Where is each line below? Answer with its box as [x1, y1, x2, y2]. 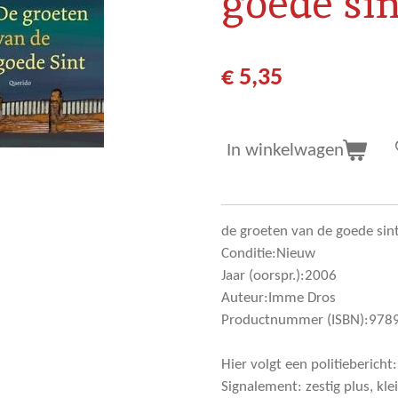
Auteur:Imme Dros [221, 291, 336, 306]
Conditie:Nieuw [221, 246, 315, 262]
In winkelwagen [227, 141, 344, 161]
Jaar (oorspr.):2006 [221, 268, 337, 284]
